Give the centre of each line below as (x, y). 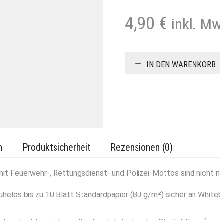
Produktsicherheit (56, 147)
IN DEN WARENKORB (181, 64)
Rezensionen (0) (142, 147)
